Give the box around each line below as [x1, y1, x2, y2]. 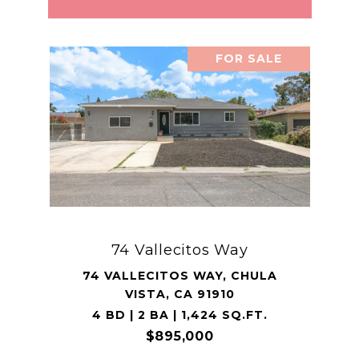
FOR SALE [215, 51, 282, 66]
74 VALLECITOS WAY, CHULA [82, 268, 277, 283]
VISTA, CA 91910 [124, 287, 235, 301]
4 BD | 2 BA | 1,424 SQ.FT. [91, 308, 268, 322]
